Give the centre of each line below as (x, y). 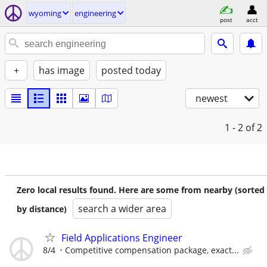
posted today (131, 70)
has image (62, 70)
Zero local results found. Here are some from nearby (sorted (141, 190)
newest (212, 98)
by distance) (42, 209)
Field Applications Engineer (122, 238)
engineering (95, 13)
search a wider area (122, 209)
